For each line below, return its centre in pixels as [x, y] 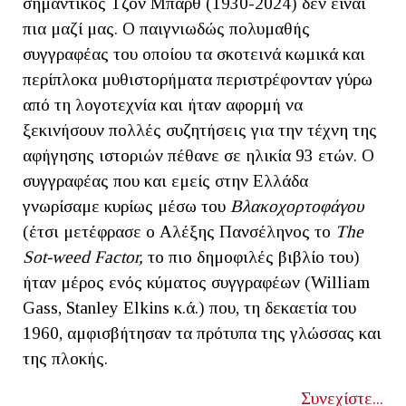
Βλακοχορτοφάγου [297, 206]
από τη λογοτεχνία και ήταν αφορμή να [163, 104]
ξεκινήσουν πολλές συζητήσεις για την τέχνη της [200, 130]
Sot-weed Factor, [83, 256]
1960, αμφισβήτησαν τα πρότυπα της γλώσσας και [202, 333]
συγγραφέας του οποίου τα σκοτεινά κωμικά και [194, 53]
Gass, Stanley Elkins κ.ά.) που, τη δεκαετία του [189, 307]
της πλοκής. [65, 358]
